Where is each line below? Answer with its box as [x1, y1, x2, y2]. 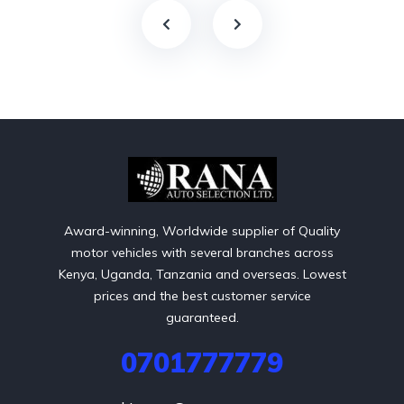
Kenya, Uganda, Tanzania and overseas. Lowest [58, 266, 346, 283]
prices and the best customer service [93, 288, 311, 305]
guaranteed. [165, 309, 239, 326]
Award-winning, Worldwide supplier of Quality [64, 223, 340, 240]
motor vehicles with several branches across [70, 244, 334, 262]
